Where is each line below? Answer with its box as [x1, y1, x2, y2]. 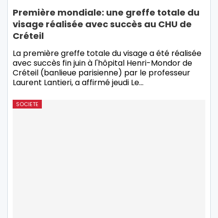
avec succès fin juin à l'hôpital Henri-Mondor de [13, 57, 192, 69]
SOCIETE [16, 100, 38, 108]
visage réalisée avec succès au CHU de [13, 18, 192, 30]
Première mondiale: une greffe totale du [13, 6, 200, 18]
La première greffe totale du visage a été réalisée [13, 47, 201, 59]
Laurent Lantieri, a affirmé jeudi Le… [13, 76, 144, 88]
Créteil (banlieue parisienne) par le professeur [13, 67, 190, 78]
